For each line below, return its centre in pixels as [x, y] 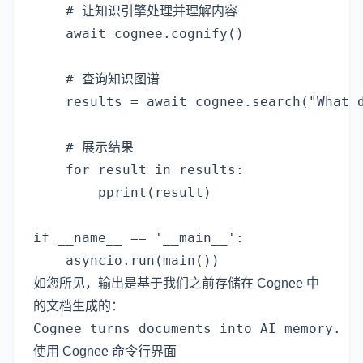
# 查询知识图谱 [96, 79]
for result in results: [139, 169]
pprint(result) [122, 192]
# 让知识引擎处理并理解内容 [135, 11]
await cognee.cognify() [139, 33]
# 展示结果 [83, 147]
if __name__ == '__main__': [139, 237]
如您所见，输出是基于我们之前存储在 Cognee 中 [176, 283]
